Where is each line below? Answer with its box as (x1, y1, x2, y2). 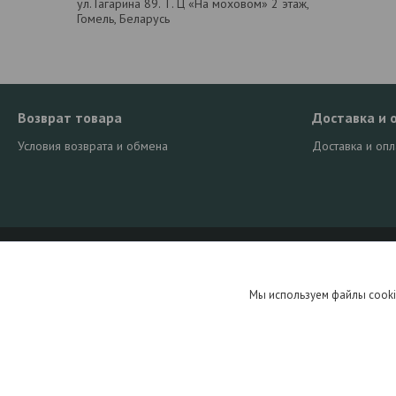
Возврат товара (18, 109, 123, 126)
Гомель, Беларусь (77, 11, 170, 27)
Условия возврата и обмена (18, 138, 169, 154)
